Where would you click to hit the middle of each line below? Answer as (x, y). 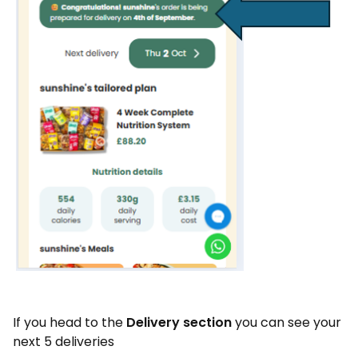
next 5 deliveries (65, 342)
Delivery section (181, 323)
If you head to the (70, 323)
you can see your (288, 323)
